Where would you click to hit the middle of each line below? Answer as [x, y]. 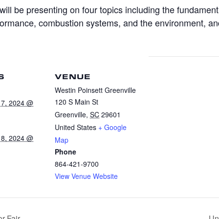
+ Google [112, 127]
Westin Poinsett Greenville [95, 90]
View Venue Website [86, 176]
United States [76, 127]
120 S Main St [77, 102]
